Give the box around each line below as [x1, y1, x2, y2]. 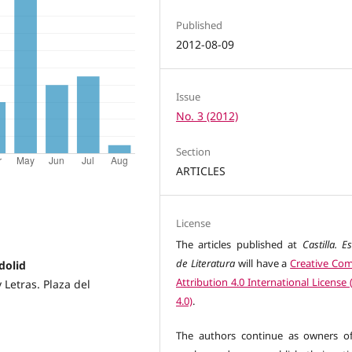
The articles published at [176, 237, 302, 252]
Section [176, 145, 211, 159]
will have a [234, 256, 291, 271]
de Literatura [176, 256, 235, 271]
